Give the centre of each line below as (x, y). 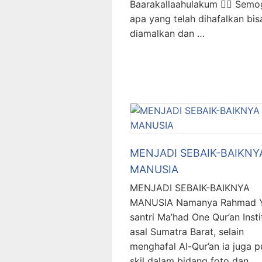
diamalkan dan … (167, 33)
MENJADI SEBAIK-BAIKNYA (190, 188)
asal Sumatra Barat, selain (187, 232)
